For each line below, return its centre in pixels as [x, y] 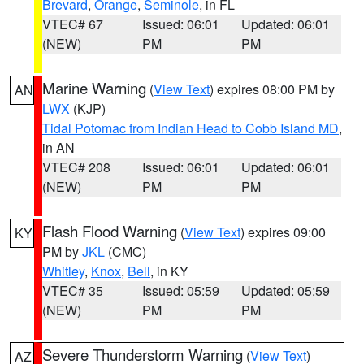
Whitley [63, 271]
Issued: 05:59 [180, 290]
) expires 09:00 [283, 232]
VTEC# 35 [73, 290]
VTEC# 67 [73, 24]
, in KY [169, 271]
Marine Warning [94, 88]
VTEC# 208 [76, 167]
